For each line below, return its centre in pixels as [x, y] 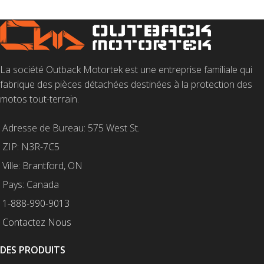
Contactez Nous [37, 222]
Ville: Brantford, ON [42, 166]
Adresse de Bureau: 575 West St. [71, 128]
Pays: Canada [31, 185]
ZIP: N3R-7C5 [31, 147]
